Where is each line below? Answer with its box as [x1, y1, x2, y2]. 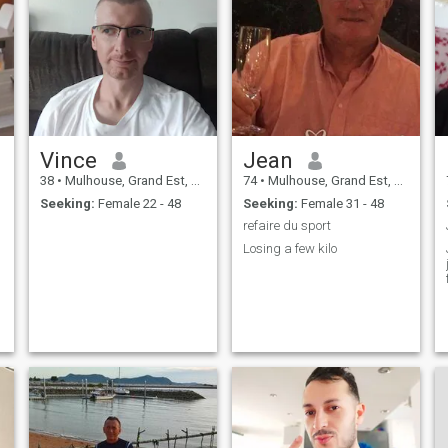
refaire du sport [242, 218, 331, 234]
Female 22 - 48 [94, 195, 181, 211]
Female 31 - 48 [297, 195, 384, 211]
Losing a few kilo [242, 240, 337, 256]
